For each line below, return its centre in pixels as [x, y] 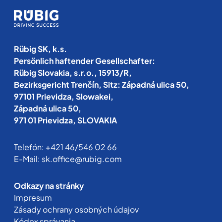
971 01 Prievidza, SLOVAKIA [65, 120]
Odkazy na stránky [49, 186]
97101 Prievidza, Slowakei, [64, 97]
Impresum [33, 198]
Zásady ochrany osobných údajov [76, 210]
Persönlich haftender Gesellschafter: [84, 61]
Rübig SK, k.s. [40, 49]
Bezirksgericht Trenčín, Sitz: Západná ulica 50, [102, 85]
